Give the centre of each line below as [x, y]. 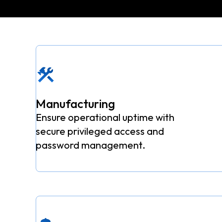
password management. [91, 145]
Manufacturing [76, 104]
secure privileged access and [100, 131]
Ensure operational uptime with [105, 117]
